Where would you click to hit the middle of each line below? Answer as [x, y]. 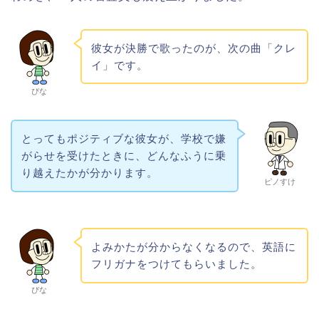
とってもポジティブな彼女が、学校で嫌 [124, 139]
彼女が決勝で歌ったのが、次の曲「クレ [193, 48]
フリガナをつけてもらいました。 [176, 263]
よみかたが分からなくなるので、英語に [193, 246]
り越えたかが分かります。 [89, 173]
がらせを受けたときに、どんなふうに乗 [124, 156]
